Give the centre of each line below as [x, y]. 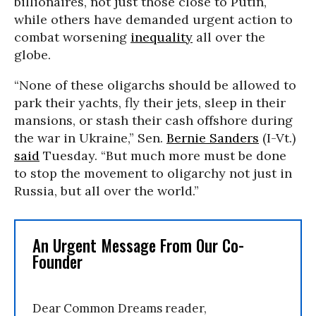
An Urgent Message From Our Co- [138, 246]
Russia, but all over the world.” [107, 191]
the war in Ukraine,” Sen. [90, 138]
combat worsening [72, 37]
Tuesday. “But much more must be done [163, 156]
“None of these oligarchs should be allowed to [155, 85]
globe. [32, 55]
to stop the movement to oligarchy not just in [153, 174]
